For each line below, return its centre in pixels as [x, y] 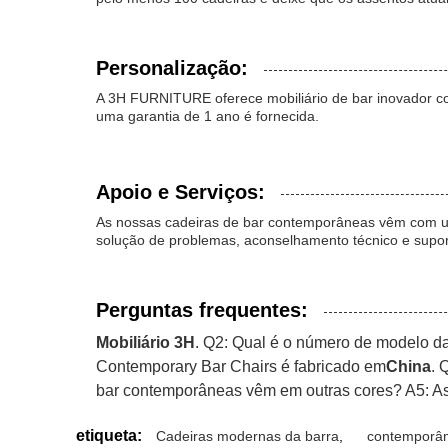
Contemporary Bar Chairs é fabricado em [241, 366]
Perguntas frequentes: [202, 310]
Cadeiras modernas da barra [247, 436]
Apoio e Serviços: [180, 192]
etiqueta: [109, 435]
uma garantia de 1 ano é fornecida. [207, 116]
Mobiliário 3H [145, 342]
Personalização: [172, 68]
